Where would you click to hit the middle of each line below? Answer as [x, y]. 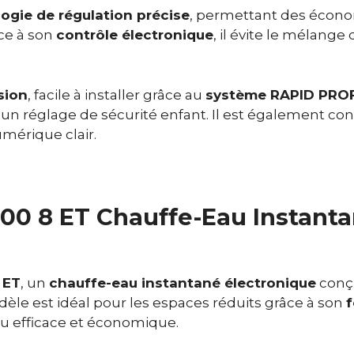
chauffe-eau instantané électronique [183, 283]
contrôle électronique [135, 35]
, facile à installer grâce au [117, 94]
